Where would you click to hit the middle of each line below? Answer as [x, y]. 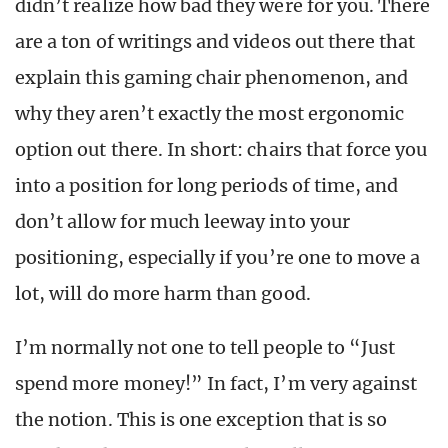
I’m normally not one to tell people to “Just [205, 347]
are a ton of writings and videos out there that [215, 41]
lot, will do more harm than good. [163, 293]
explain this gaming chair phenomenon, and [212, 77]
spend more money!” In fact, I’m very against [216, 383]
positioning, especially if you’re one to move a [218, 257]
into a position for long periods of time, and [207, 185]
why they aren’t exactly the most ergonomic [210, 113]
